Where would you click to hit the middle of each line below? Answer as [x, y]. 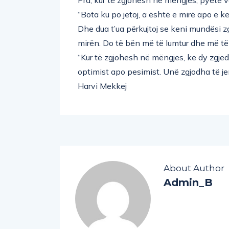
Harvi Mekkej [102, 86]
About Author [194, 168]
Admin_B [188, 182]
